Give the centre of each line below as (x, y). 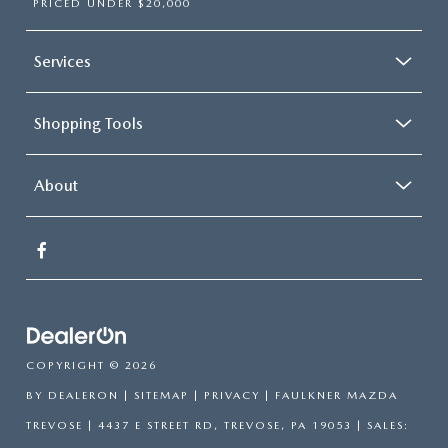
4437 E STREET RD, (156, 426)
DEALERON (83, 396)
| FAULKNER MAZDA (329, 396)
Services (62, 62)
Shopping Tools (88, 124)
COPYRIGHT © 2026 (91, 366)
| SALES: (380, 426)
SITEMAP (161, 396)
